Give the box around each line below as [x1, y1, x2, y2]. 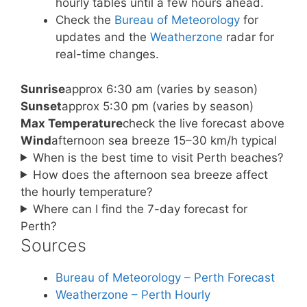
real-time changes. [56, 47, 159, 61]
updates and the [56, 30, 150, 44]
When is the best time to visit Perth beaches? [33, 150, 284, 164]
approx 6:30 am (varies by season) [65, 82, 258, 96]
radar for [223, 30, 274, 44]
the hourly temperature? [21, 184, 153, 199]
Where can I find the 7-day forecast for [33, 201, 248, 216]
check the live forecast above [123, 116, 284, 130]
